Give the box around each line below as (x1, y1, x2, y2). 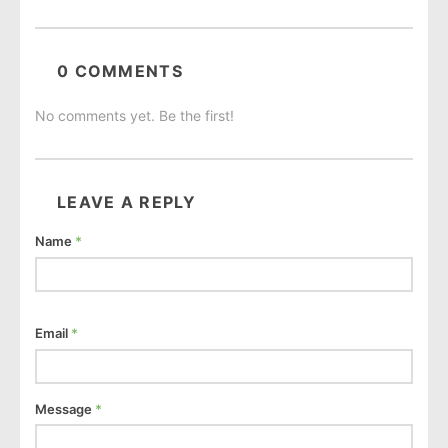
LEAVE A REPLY (57, 192, 197, 213)
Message (35, 400, 95, 417)
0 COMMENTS (57, 61, 183, 82)
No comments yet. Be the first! (35, 107, 234, 125)
